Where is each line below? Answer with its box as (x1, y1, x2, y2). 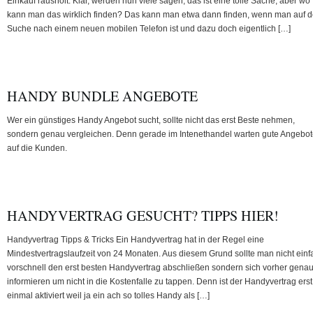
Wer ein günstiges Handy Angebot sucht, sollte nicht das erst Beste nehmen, (7, 115, 295, 125)
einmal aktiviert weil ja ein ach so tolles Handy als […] (7, 290, 210, 300)
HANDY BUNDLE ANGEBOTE (7, 86, 198, 105)
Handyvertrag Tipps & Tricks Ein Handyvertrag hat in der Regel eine (7, 234, 264, 245)
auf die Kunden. (7, 143, 67, 153)
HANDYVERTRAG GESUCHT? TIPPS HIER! (7, 205, 279, 225)
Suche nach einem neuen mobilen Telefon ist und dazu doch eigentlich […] (7, 23, 291, 34)
